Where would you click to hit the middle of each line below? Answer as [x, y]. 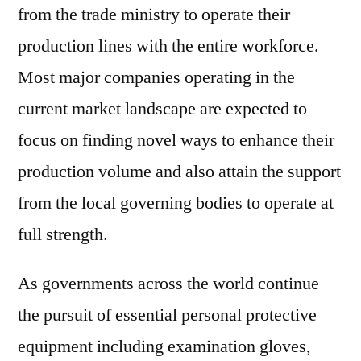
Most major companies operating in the [156, 77]
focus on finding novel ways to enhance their [176, 140]
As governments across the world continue [168, 284]
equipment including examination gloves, [164, 346]
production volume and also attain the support [179, 172]
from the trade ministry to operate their [154, 15]
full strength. [63, 234]
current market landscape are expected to [162, 109]
